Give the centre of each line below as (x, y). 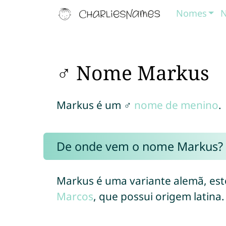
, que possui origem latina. (159, 196)
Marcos (75, 196)
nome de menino (176, 105)
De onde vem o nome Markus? (139, 146)
